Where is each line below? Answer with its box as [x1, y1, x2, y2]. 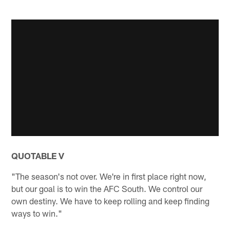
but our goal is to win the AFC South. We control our [11, 183, 203, 194]
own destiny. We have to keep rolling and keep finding [11, 195, 210, 206]
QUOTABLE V [11, 150, 65, 161]
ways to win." [11, 207, 63, 218]
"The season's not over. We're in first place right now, [11, 170, 207, 181]
